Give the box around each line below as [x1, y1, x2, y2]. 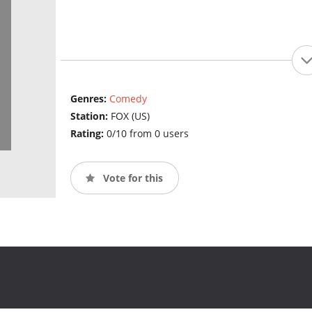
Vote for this [100, 171, 163, 185]
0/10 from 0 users [106, 127, 189, 141]
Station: [70, 109, 111, 123]
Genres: [70, 92, 109, 106]
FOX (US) [110, 109, 150, 123]
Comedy [109, 92, 147, 106]
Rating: [70, 127, 107, 141]
